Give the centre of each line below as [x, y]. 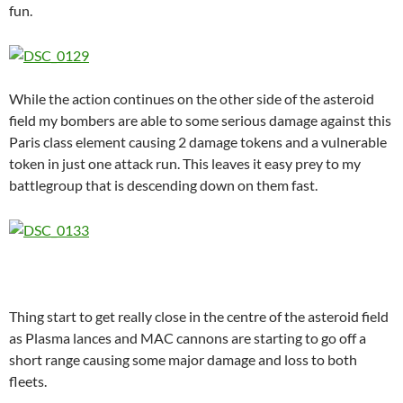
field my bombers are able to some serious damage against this [200, 120]
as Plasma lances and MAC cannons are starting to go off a [188, 337]
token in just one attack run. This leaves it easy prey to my [185, 163]
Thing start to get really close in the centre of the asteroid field [199, 316]
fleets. [28, 381]
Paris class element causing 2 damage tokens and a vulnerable [198, 141]
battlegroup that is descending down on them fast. [163, 184]
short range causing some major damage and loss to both [183, 359]
